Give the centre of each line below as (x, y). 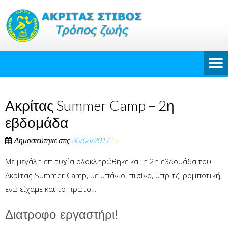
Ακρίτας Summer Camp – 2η (90, 105)
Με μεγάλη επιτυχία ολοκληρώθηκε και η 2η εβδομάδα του (108, 161)
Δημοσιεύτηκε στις (43, 140)
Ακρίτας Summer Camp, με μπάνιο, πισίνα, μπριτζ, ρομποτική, (113, 175)
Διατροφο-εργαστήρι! (62, 214)
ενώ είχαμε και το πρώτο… (51, 189)
